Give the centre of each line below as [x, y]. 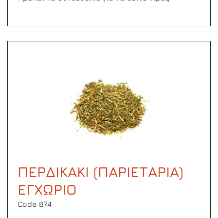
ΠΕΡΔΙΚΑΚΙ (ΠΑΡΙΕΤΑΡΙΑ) [100, 172]
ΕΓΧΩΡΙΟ [47, 189]
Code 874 [35, 204]
